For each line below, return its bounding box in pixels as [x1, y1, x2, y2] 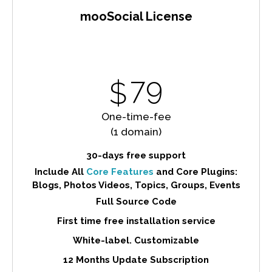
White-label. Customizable [73, 234, 199, 246]
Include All [35, 166, 86, 177]
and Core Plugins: [154, 166, 237, 177]
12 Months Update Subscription [63, 254, 209, 265]
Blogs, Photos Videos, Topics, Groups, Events [32, 179, 240, 191]
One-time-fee [101, 110, 171, 123]
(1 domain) [110, 125, 161, 138]
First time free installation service [56, 215, 216, 226]
